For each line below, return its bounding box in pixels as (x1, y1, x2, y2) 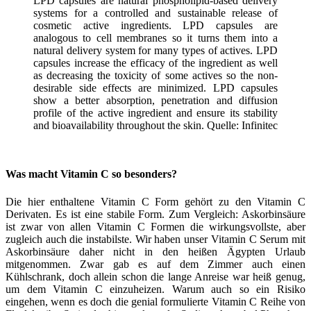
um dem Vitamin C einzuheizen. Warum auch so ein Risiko (6, 283, 305, 296)
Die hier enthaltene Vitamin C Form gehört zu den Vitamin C (6, 196, 305, 208)
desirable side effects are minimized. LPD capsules (33, 81, 278, 94)
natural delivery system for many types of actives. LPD (33, 44, 278, 56)
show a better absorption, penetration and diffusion (33, 94, 278, 106)
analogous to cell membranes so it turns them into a (33, 31, 278, 44)
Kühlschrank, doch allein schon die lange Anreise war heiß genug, (6, 271, 305, 283)
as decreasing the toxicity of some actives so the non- (33, 69, 278, 81)
